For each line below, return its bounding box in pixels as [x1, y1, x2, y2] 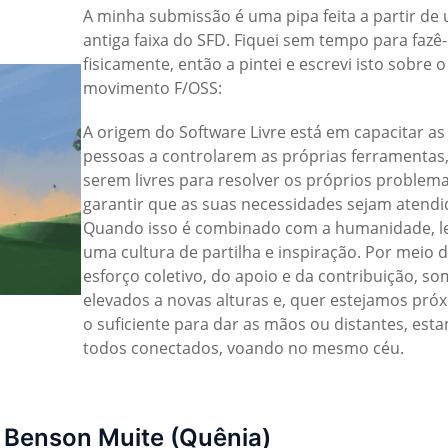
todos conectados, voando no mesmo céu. [83, 336, 404, 359]
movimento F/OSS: [83, 76, 222, 99]
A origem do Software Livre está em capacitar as [83, 120, 445, 143]
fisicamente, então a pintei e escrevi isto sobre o [83, 52, 446, 75]
